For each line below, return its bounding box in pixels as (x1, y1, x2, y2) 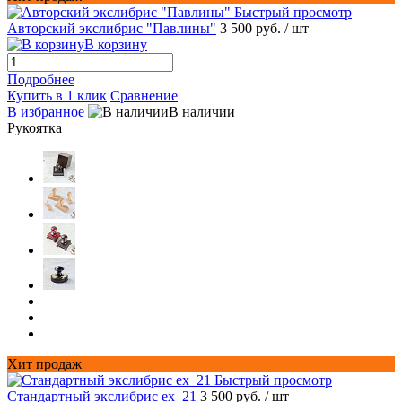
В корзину (84, 36, 147, 52)
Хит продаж (7, 355, 82, 371)
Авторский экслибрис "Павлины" (7, 20, 216, 36)
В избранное (7, 103, 84, 119)
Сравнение (110, 87, 178, 103)
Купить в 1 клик (7, 87, 107, 103)
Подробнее (7, 71, 74, 87)
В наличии (169, 103, 235, 119)
